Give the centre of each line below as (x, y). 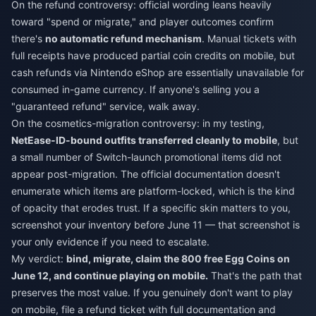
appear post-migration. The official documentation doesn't (146, 174)
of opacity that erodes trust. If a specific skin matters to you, (151, 208)
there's (28, 39)
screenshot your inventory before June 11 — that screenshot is (156, 225)
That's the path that (255, 276)
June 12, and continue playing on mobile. (110, 276)
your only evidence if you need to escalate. (110, 242)
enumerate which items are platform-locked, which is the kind (153, 191)
